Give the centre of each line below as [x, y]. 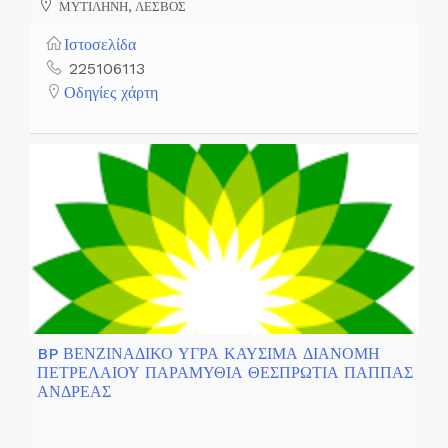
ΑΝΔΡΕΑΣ [74, 391]
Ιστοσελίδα [100, 44]
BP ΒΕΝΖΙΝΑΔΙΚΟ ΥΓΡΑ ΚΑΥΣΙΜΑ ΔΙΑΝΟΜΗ [208, 353]
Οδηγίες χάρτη [111, 92]
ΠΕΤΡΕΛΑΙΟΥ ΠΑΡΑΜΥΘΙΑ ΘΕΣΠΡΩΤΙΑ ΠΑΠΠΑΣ [225, 372]
